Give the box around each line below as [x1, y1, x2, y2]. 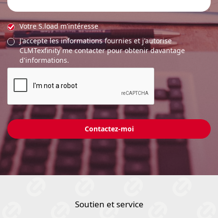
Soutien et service [74, 199, 144, 210]
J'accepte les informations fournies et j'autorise [19, 36, 172, 46]
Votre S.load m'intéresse [19, 21, 98, 31]
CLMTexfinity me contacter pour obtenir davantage [19, 46, 185, 55]
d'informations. [19, 55, 69, 65]
